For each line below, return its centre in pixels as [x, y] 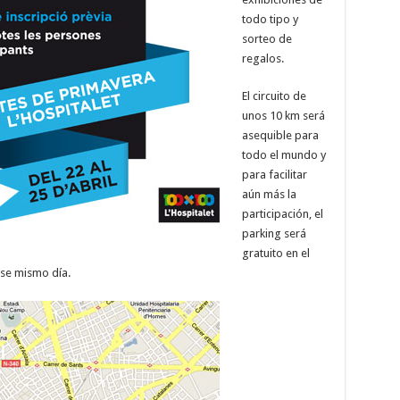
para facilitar [274, 174]
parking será [274, 233]
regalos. [262, 58]
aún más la [269, 194]
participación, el [282, 213]
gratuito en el [275, 253]
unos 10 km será [283, 115]
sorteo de [267, 38]
